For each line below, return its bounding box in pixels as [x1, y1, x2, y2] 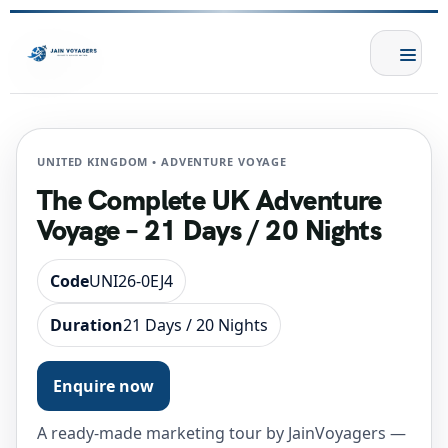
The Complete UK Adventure [37, 182, 382, 218]
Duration [50, 314, 123, 336]
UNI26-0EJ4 [89, 270, 173, 292]
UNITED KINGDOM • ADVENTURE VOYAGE [37, 154, 288, 169]
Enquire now [53, 375, 154, 397]
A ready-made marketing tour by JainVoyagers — [37, 422, 406, 444]
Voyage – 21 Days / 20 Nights [37, 212, 382, 248]
